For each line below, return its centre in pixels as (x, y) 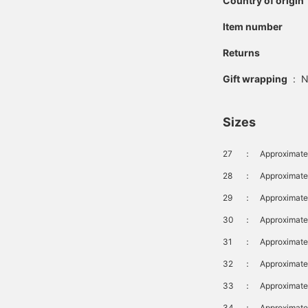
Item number (253, 26)
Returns (241, 53)
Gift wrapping (255, 79)
